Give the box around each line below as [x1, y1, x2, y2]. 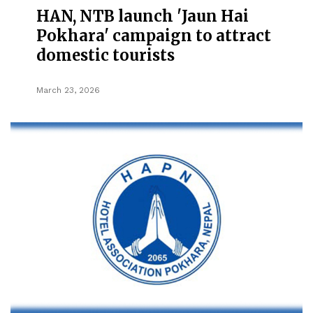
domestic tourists [36, 45, 175, 65]
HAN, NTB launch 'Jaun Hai [36, 6, 249, 26]
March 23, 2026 [36, 85, 101, 95]
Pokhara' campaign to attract [36, 25, 272, 45]
